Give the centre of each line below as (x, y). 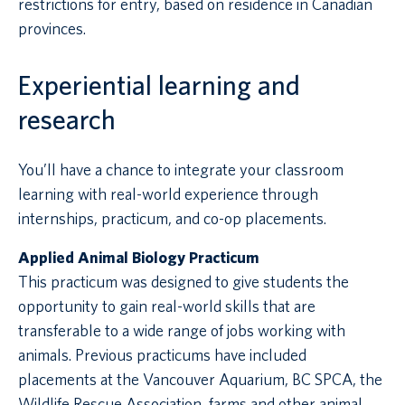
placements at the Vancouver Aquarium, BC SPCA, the (200, 379)
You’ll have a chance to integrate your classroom (181, 169)
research (67, 120)
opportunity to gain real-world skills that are (167, 306)
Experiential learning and (159, 85)
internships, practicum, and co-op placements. (172, 218)
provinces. (52, 29)
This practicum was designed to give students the (184, 281)
